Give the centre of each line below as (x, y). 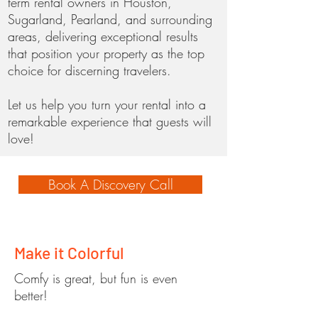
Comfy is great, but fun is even (96, 278)
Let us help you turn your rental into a (107, 104)
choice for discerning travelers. (92, 70)
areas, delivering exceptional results (103, 36)
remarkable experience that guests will (110, 121)
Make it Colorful (69, 253)
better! (33, 295)
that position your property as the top (106, 53)
